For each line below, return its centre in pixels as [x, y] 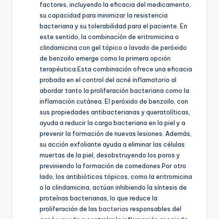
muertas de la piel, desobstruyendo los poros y [110, 155]
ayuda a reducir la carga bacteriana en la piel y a [112, 123]
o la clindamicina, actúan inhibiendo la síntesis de [113, 187]
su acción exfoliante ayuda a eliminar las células [112, 144]
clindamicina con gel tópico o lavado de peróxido [113, 48]
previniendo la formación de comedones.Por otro [113, 166]
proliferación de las [69, 209]
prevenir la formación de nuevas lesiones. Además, [116, 134]
